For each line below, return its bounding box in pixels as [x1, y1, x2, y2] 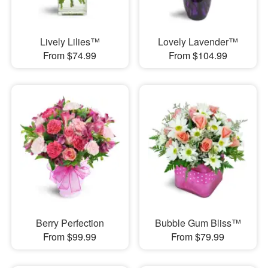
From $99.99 [43, 230, 97, 244]
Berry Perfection [35, 216, 104, 230]
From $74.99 [43, 48, 97, 62]
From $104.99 [168, 48, 227, 62]
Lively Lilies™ [39, 34, 100, 48]
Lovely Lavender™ [157, 34, 238, 48]
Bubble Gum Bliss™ [154, 216, 241, 230]
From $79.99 [171, 230, 225, 244]
